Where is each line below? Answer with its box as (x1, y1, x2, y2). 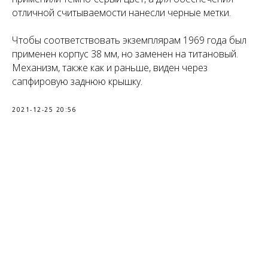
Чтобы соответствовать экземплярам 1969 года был (12, 33, 246, 47)
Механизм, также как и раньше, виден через (12, 61, 208, 75)
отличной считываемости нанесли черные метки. (12, 6, 231, 20)
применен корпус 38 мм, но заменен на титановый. (12, 47, 238, 61)
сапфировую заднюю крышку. (12, 75, 142, 89)
